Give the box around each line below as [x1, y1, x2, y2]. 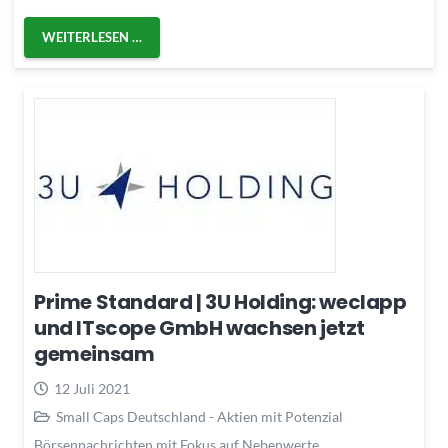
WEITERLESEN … [42, 28, 143, 45]
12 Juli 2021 [53, 379, 130, 397]
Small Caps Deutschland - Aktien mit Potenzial [55, 407, 343, 425]
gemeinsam [34, 339, 155, 368]
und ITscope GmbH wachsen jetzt [34, 313, 366, 342]
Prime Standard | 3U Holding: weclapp [34, 287, 407, 316]
